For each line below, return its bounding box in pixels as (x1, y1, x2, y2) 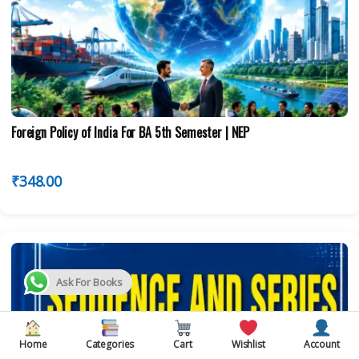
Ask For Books (56, 275, 123, 289)
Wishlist (231, 337, 265, 351)
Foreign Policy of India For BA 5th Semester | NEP (11, 122, 250, 142)
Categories (85, 337, 135, 351)
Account (303, 337, 340, 351)
